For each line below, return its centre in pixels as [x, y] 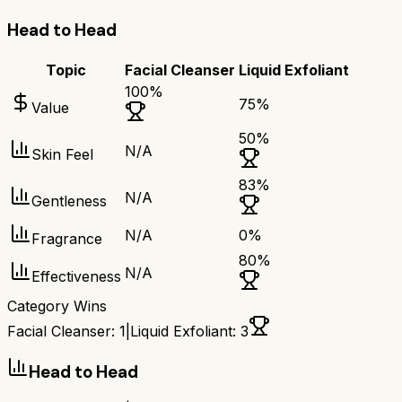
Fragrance [67, 238]
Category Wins [57, 306]
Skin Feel [62, 154]
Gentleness [69, 201]
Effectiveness [76, 276]
